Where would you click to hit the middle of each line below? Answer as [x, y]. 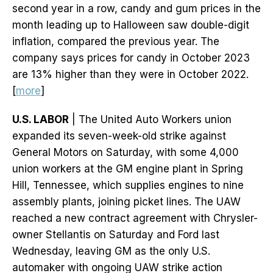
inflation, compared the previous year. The [116, 42]
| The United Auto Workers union [150, 120]
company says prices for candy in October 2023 [131, 58]
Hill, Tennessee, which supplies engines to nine [128, 186]
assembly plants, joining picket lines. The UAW [126, 202]
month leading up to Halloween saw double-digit [131, 25]
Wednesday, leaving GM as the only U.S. [111, 251]
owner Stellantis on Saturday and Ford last [116, 235]
